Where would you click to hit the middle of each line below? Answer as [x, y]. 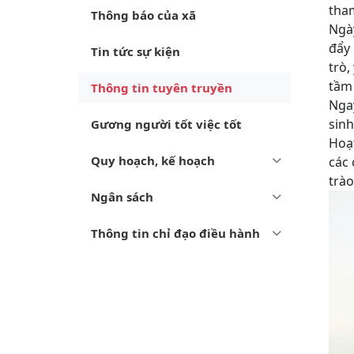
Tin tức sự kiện [136, 51]
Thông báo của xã [143, 15]
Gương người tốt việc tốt [166, 124]
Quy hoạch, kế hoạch [153, 160]
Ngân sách [122, 197]
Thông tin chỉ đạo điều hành [175, 233]
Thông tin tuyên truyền [162, 88]
